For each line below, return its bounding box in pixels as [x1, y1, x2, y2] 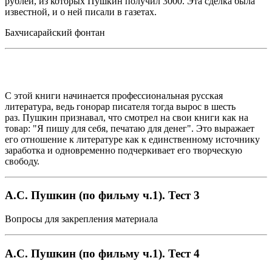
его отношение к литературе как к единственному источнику [5, 134, 260, 144]
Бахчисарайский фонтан [5, 27, 105, 38]
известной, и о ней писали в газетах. [5, 6, 157, 17]
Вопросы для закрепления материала [5, 214, 158, 224]
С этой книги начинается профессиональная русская [5, 90, 223, 101]
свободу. [5, 155, 39, 166]
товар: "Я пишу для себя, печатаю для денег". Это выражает [5, 123, 254, 134]
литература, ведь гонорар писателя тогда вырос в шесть [5, 101, 236, 112]
